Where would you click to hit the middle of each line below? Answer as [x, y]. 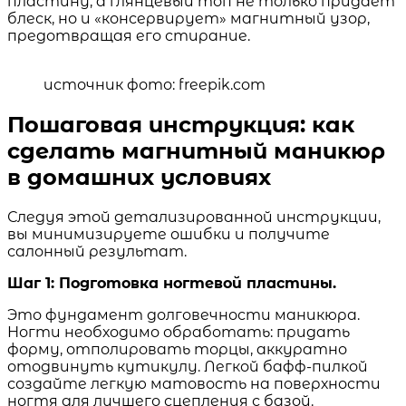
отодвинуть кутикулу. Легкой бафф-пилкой [188, 366]
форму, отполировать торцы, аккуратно [177, 349]
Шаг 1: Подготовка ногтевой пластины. [172, 283]
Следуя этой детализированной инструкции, [194, 217]
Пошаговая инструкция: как [181, 124]
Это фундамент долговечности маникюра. [184, 314]
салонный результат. [97, 251]
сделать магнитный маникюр [196, 150]
